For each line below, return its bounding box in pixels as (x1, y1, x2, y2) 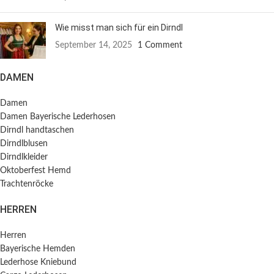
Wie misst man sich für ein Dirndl (55, 22, 183, 32)
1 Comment (138, 40, 182, 50)
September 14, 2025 (55, 40, 132, 50)
